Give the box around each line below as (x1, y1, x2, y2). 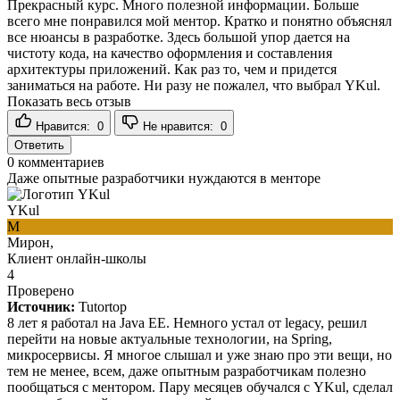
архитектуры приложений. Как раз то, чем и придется (7, 61, 337, 77)
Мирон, (7, 234, 54, 250)
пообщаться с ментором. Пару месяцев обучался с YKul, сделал (7, 379, 393, 395)
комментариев (14, 154, 104, 170)
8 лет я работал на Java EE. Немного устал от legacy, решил (7, 314, 367, 330)
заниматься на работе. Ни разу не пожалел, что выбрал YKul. (7, 77, 380, 93)
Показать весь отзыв (7, 93, 131, 109)
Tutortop (79, 298, 127, 314)
